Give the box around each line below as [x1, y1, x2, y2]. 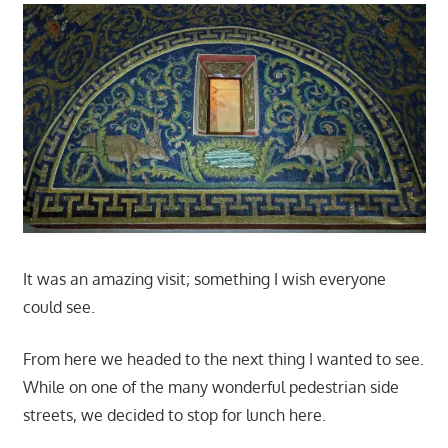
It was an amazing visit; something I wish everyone [22, 268, 386, 289]
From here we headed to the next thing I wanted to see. [22, 348, 424, 369]
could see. [22, 296, 95, 317]
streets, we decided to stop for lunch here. [22, 404, 326, 425]
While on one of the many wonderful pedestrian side [22, 376, 399, 397]
